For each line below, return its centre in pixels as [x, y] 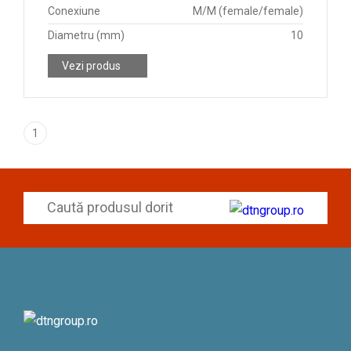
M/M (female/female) [248, 11]
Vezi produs [91, 66]
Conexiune [74, 11]
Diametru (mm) [86, 35]
